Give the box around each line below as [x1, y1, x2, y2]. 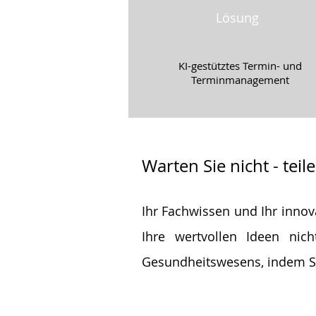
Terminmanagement [191, 73, 289, 87]
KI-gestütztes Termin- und [178, 59, 302, 73]
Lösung [216, 9, 259, 26]
